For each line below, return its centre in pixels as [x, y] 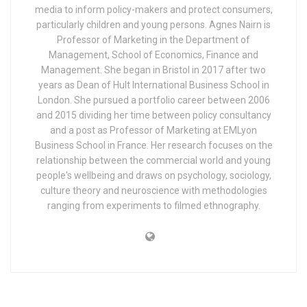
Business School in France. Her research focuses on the [153, 145]
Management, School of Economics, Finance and [153, 54]
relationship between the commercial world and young [153, 160]
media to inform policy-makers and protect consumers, [153, 9]
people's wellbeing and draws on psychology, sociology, [153, 175]
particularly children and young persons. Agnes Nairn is [153, 24]
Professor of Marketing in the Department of [153, 39]
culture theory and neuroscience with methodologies [153, 190]
